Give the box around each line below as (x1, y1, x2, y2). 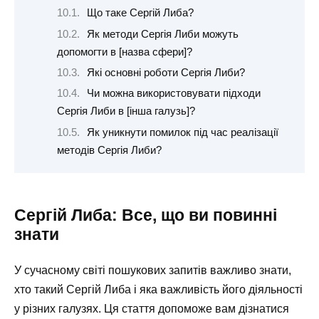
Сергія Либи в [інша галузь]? (57, 105, 195, 117)
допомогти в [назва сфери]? (57, 46, 192, 58)
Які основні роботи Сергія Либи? (86, 66, 245, 78)
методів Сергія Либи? (57, 144, 162, 156)
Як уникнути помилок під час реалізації (86, 126, 278, 138)
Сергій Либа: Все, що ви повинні (14, 206, 277, 225)
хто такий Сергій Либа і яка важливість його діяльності (14, 283, 303, 296)
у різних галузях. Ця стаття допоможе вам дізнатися (14, 303, 289, 315)
